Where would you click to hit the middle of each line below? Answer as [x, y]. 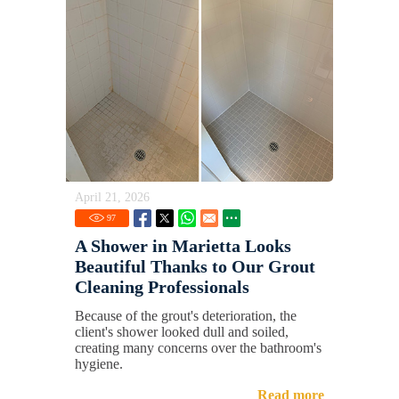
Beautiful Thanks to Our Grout [195, 267]
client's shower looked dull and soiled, [182, 332]
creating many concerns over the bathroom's [198, 348]
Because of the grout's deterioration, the [186, 316]
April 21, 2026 [112, 198]
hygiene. [99, 364]
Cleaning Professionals [162, 287]
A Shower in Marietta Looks [183, 246]
